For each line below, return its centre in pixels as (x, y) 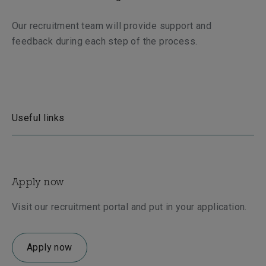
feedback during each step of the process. (105, 41)
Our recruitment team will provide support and (112, 26)
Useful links (38, 118)
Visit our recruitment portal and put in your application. (131, 207)
